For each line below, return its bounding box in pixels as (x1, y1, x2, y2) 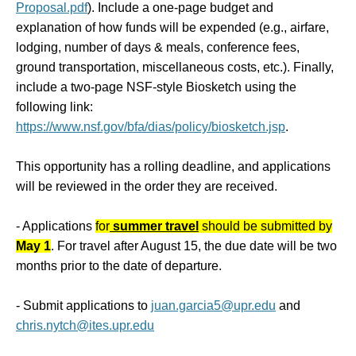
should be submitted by (199, 219, 332, 233)
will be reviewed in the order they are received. (16, 180, 277, 193)
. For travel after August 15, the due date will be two (51, 239, 337, 253)
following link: (16, 100, 93, 114)
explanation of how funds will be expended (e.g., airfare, (16, 21, 329, 34)
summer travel (113, 219, 199, 233)
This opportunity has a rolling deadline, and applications (16, 160, 331, 173)
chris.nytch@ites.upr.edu (16, 319, 154, 332)
